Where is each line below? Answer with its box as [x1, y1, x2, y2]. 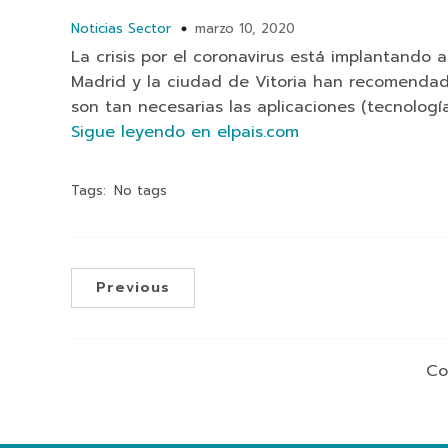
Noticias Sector [71, 18, 171, 38]
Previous [96, 276, 170, 298]
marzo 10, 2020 [195, 18, 295, 38]
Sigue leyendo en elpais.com [71, 119, 299, 144]
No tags [114, 180, 167, 200]
